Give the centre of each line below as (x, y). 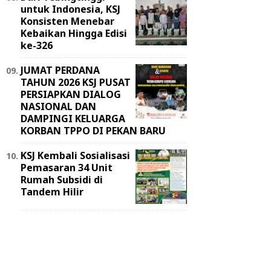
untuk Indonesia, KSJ (70, 9)
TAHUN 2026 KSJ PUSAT (76, 82)
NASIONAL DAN (58, 106)
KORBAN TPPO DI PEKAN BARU (93, 130)
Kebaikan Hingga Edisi (74, 33)
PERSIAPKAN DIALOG (71, 94)
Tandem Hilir (52, 191)
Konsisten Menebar (67, 21)
